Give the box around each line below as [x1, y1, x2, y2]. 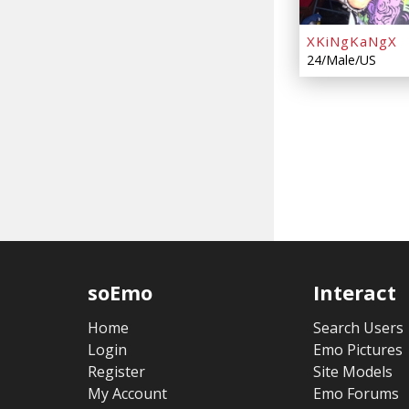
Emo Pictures [312, 339, 403, 360]
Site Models [312, 361, 393, 382]
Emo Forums [312, 383, 399, 404]
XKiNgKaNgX [307, 31, 397, 50]
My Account [88, 383, 168, 404]
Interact [312, 278, 396, 306]
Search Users [312, 317, 404, 338]
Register [88, 361, 146, 382]
